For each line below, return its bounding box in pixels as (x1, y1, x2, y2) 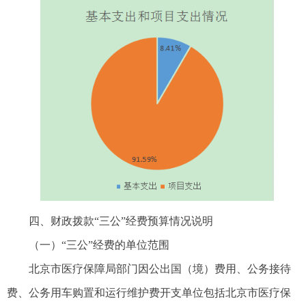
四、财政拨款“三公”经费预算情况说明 (29, 215, 213, 227)
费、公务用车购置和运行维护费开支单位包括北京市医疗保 (7, 287, 291, 299)
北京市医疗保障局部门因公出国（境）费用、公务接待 (29, 263, 291, 275)
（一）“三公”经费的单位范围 (29, 239, 169, 251)
